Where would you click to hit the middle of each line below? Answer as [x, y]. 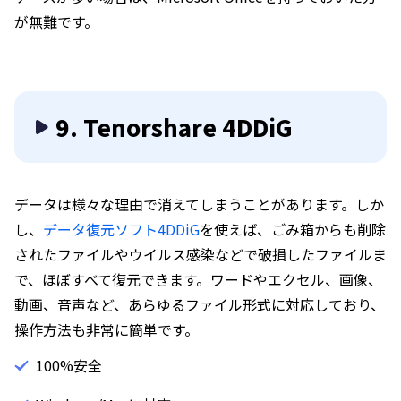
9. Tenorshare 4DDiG [174, 127]
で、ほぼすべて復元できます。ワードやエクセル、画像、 [198, 279]
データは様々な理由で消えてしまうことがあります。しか [199, 204]
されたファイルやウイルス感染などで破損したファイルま [200, 254]
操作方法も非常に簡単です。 [107, 329]
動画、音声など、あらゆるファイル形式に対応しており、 [200, 304]
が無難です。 [56, 21]
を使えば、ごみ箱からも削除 [293, 229]
